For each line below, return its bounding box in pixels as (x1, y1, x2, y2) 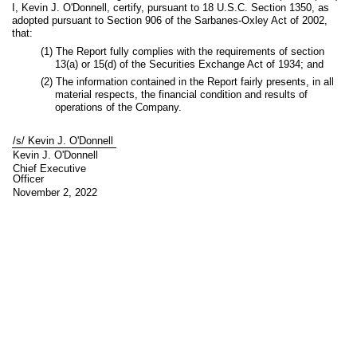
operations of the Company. (55, 101, 182, 114)
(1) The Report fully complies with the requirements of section (41, 45, 324, 57)
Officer (13, 172, 45, 185)
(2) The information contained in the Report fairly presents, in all (41, 76, 334, 88)
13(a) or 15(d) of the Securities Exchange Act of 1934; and (55, 57, 324, 70)
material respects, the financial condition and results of (55, 88, 308, 101)
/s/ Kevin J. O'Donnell (13, 134, 114, 147)
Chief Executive (13, 162, 87, 175)
